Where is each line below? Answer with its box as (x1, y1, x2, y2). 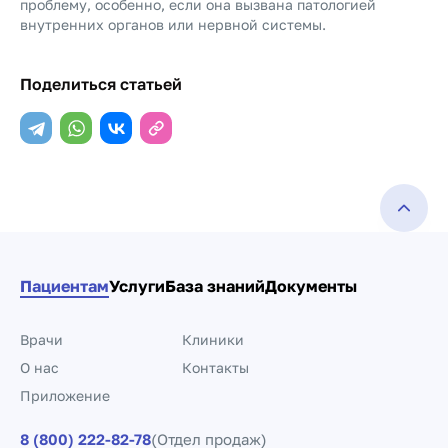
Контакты (182, 359, 249, 376)
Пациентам (20, 276, 109, 296)
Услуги (109, 276, 165, 296)
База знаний (165, 276, 265, 296)
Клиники (182, 331, 244, 348)
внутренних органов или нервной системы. (20, 16, 326, 33)
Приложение (20, 387, 110, 404)
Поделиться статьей (20, 74, 182, 94)
